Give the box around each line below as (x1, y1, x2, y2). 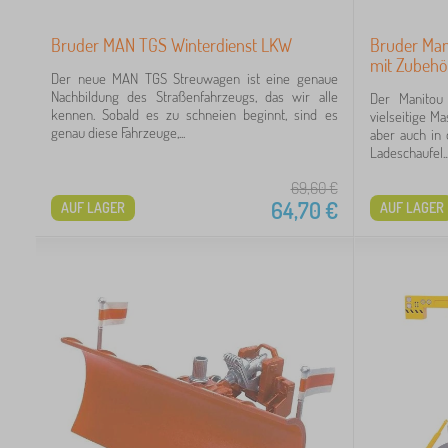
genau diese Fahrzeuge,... (51, 123, 185, 142)
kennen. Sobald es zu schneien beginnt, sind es (51, 105, 338, 124)
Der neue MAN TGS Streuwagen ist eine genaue (51, 69, 338, 88)
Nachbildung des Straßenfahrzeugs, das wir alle (51, 87, 338, 106)
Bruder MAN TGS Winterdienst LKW (51, 34, 292, 56)
